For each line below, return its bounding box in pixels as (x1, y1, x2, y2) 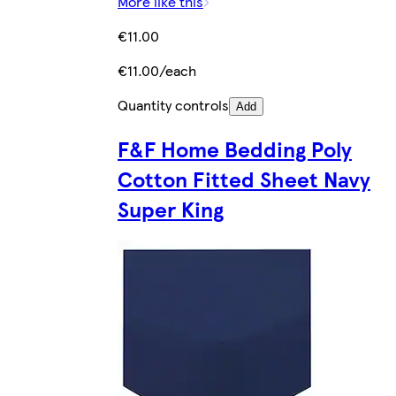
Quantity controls (118, 94, 229, 115)
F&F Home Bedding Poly (118, 133, 352, 164)
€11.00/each (118, 59, 196, 80)
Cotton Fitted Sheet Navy (118, 163, 370, 194)
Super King (118, 193, 224, 224)
